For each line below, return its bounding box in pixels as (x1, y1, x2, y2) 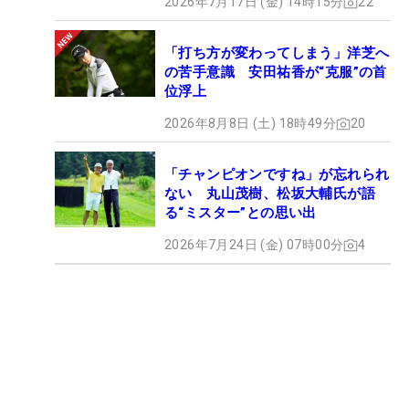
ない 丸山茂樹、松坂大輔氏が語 (164, 185, 375, 203)
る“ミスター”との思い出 (164, 204, 317, 222)
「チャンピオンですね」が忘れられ (164, 166, 390, 184)
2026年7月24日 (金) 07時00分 (164, 237, 344, 253)
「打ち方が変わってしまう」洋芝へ (164, 45, 390, 62)
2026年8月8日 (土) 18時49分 (164, 116, 336, 131)
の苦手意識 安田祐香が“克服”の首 (164, 64, 387, 81)
